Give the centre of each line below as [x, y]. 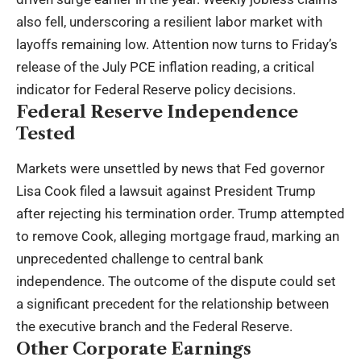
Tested [46, 134]
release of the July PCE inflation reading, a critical [165, 67]
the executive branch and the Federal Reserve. [154, 326]
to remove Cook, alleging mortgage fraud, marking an [178, 236]
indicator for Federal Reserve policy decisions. [156, 90]
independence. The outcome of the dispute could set [176, 281]
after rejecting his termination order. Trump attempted [180, 213]
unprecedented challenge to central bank [140, 258]
